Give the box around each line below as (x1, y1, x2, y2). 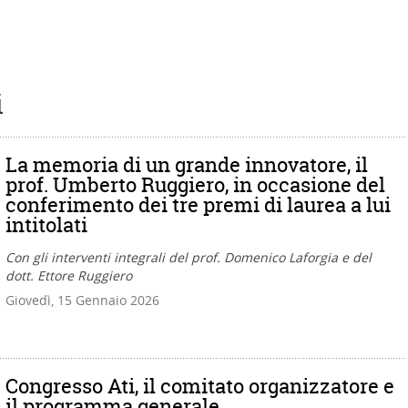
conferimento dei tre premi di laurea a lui (5, 191, 391, 219)
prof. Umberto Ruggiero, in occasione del (5, 171, 385, 199)
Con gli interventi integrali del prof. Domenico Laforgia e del (5, 249, 372, 266)
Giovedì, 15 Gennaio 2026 (5, 291, 159, 309)
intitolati (5, 211, 87, 239)
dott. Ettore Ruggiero (5, 267, 132, 284)
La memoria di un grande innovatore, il (5, 151, 368, 178)
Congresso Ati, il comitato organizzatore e (5, 372, 394, 400)
